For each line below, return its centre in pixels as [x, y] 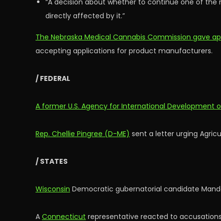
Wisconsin [53, 189]
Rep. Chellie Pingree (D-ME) [83, 134]
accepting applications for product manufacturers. [124, 51]
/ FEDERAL [53, 78]
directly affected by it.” [85, 16]
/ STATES [52, 161]
